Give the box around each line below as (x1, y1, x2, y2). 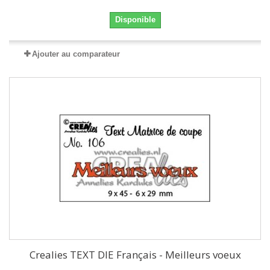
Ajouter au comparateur (32, 49, 120, 58)
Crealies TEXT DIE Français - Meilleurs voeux (29, 248, 241, 262)
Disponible (115, 15, 155, 24)
